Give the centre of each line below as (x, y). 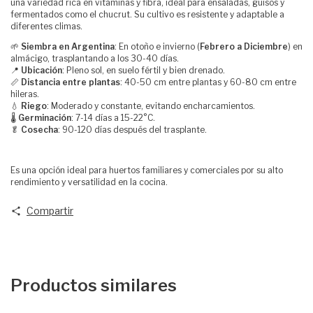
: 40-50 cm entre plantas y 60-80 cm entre (208, 82)
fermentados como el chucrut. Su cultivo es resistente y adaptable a (147, 14)
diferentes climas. (46, 26)
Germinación (45, 117)
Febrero (217, 46)
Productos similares (94, 286)
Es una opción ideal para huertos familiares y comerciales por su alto (147, 170)
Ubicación (42, 70)
